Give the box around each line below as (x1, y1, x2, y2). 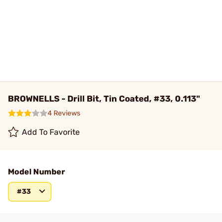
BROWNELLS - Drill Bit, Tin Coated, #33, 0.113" (8, 94, 200, 104)
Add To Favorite (22, 127, 80, 137)
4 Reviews (48, 109, 80, 117)
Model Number (8, 167, 65, 176)
